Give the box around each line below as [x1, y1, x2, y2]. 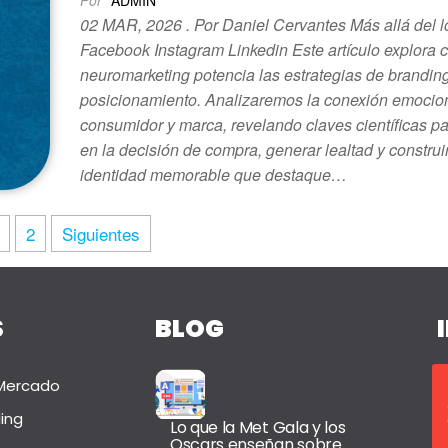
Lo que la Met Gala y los [169, 416, 346, 440]
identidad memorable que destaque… [80, 163, 348, 186]
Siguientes [62, 221, 141, 247]
